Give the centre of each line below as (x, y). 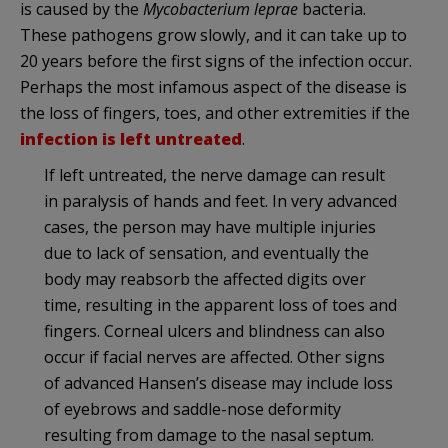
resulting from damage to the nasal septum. (209, 434)
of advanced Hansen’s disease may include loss (218, 382)
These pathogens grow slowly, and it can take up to (213, 34)
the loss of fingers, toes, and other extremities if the (215, 112)
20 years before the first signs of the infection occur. (216, 60)
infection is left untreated (131, 138)
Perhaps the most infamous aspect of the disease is (213, 86)
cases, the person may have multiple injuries (210, 226)
